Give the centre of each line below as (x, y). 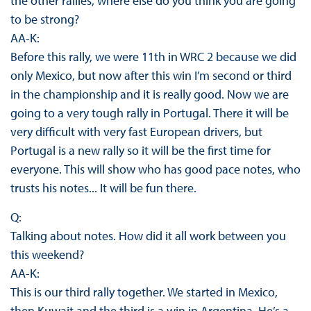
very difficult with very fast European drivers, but (136, 132)
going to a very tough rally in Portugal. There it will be (149, 113)
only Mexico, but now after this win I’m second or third (151, 76)
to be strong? (44, 19)
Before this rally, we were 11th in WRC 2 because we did (153, 57)
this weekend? (47, 255)
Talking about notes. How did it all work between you (148, 236)
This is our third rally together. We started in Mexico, (144, 292)
